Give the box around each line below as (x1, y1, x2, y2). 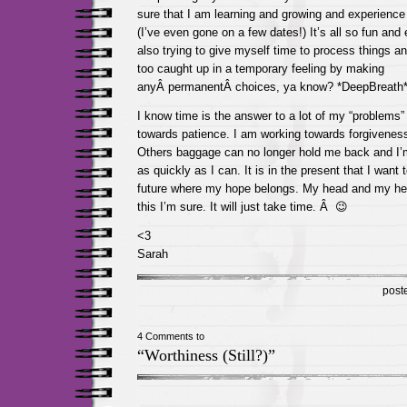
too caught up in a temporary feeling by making (136, 62, 384, 75)
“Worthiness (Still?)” (136, 346, 275, 364)
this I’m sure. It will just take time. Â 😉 (136, 200, 348, 213)
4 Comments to (136, 331, 204, 342)
